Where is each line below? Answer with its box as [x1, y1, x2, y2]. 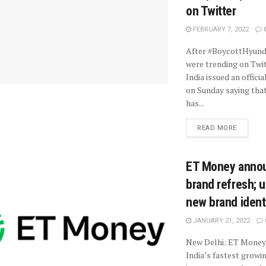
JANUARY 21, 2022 [191, 217, 250, 225]
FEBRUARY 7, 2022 [191, 26, 249, 34]
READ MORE [197, 124, 237, 132]
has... [186, 97, 204, 109]
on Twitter [186, 4, 236, 19]
